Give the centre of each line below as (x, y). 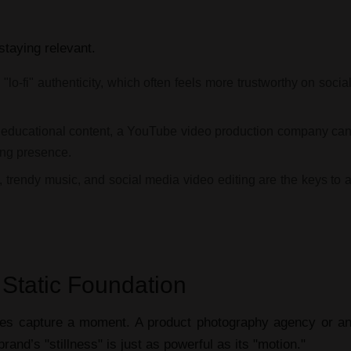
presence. (42, 152)
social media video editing (182, 179)
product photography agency (232, 322)
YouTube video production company (228, 131)
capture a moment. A (81, 322)
